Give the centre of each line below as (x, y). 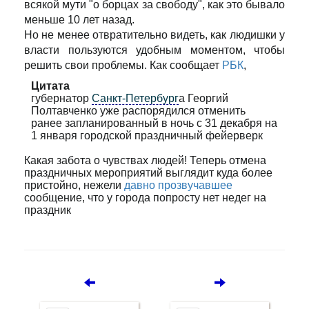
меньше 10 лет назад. (79, 20)
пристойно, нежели (74, 185)
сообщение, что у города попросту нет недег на (145, 198)
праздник (48, 210)
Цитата (50, 86)
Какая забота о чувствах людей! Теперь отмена (145, 160)
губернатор (61, 98)
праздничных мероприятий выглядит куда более (148, 173)
